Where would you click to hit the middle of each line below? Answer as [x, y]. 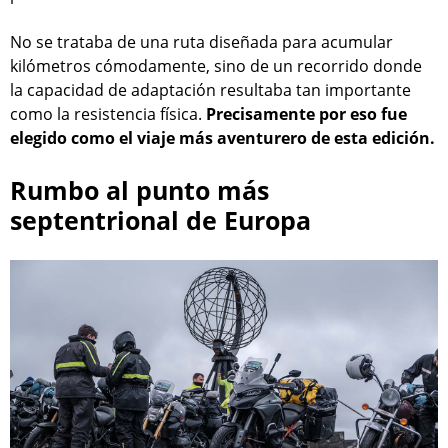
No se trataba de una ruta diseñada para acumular [201, 42]
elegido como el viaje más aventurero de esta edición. [222, 138]
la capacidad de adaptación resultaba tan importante [210, 90]
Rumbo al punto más [139, 190]
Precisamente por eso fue [304, 114]
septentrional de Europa [160, 220]
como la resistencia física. [106, 114]
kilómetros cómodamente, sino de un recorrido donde [216, 66]
